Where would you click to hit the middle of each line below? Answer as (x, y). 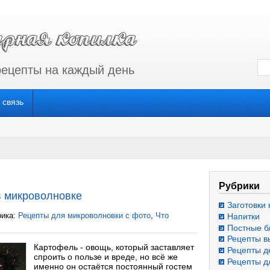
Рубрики (239, 186)
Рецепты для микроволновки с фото (84, 215)
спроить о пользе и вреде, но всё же (106, 257)
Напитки (243, 216)
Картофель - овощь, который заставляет (114, 247)
